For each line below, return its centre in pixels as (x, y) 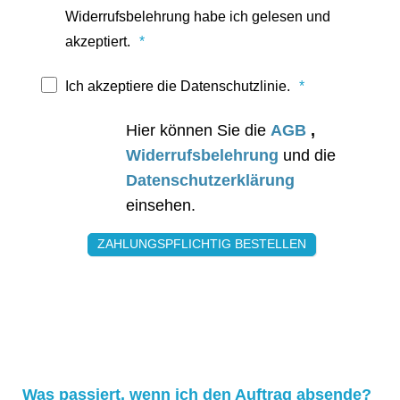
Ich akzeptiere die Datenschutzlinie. (178, 86)
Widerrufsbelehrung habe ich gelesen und (198, 16)
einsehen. (161, 205)
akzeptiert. (98, 41)
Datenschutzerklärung (210, 180)
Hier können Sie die (198, 130)
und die (309, 155)
